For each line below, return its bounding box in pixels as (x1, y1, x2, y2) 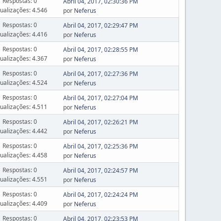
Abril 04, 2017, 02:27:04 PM (63, 94, 138, 102)
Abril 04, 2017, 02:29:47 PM (63, 21, 138, 30)
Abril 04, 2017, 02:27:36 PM (63, 70, 138, 78)
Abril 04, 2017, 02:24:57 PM (63, 166, 138, 175)
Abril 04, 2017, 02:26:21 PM (63, 118, 138, 126)
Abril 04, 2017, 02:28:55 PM (63, 45, 138, 54)
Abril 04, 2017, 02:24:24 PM (63, 190, 138, 199)
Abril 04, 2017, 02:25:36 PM (63, 142, 138, 150)
